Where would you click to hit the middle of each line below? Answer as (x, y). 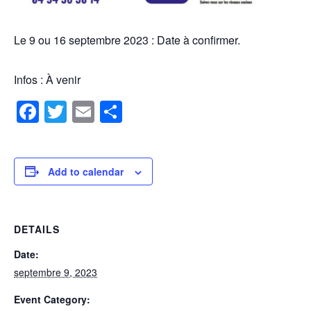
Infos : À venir (47, 80)
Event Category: (52, 299)
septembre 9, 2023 (56, 272)
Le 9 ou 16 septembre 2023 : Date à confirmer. (127, 40)
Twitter (99, 111)
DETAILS (37, 229)
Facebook (88, 111)
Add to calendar (86, 171)
